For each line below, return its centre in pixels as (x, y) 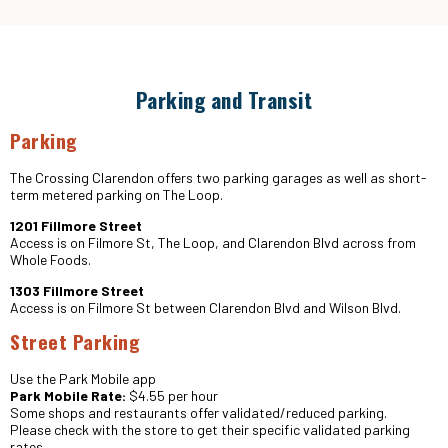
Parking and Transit (224, 99)
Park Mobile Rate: (68, 395)
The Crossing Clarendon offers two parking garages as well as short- (218, 177)
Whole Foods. (50, 259)
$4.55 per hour (172, 395)
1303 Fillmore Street (77, 290)
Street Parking (75, 341)
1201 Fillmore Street (76, 225)
